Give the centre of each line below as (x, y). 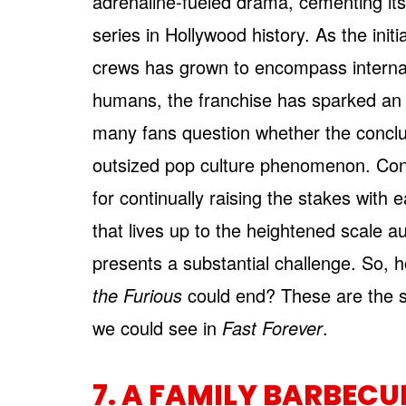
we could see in (157, 328)
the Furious (140, 295)
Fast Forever (272, 328)
